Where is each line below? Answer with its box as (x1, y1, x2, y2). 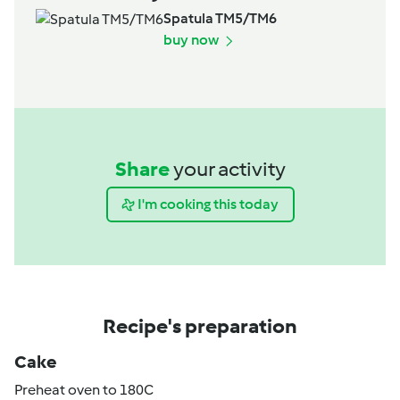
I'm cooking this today (137, 196, 279, 213)
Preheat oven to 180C (14, 380, 154, 398)
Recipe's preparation (103, 312, 297, 338)
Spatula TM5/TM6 (163, 9, 277, 27)
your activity (172, 155, 286, 181)
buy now (163, 30, 221, 48)
